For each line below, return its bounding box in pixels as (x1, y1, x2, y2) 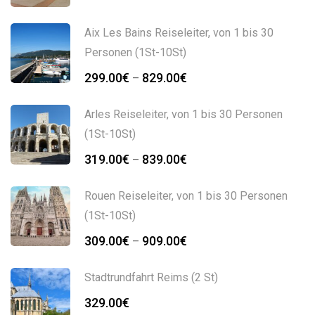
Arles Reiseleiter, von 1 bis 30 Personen (84, 108, 283, 122)
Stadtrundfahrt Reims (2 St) (84, 271, 218, 285)
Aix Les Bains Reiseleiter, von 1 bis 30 (84, 26, 274, 40)
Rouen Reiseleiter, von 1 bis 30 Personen (84, 189, 288, 203)
